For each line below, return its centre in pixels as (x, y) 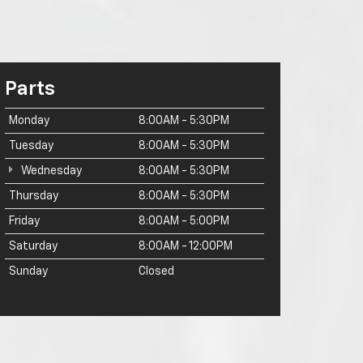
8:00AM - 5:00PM (184, 221)
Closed (156, 271)
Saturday (33, 246)
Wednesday (50, 171)
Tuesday (31, 146)
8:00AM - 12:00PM (186, 246)
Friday (24, 221)
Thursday (34, 196)
